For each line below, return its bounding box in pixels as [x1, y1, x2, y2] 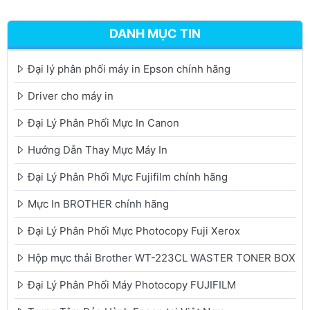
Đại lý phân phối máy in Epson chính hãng [28, 62, 230, 75]
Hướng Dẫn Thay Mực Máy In [28, 143, 167, 156]
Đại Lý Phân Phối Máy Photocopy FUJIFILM [28, 277, 236, 291]
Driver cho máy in [28, 89, 113, 102]
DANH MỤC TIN [109, 26, 201, 41]
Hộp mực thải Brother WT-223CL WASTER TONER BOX [28, 250, 295, 264]
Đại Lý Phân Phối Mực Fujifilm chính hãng [28, 170, 228, 183]
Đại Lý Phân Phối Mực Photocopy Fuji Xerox [28, 224, 240, 237]
